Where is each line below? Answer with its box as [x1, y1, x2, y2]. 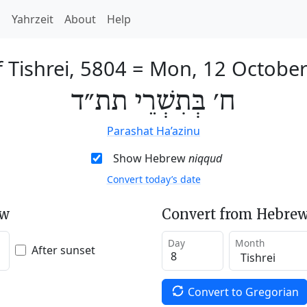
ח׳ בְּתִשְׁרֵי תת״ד [71, 86, 236, 119]
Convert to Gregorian [187, 284, 299, 299]
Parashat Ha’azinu [107, 123, 200, 138]
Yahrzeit [12, 12, 53, 27]
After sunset [32, 242, 95, 258]
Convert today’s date [106, 173, 201, 186]
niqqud [188, 151, 222, 166]
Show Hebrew [112, 151, 188, 166]
